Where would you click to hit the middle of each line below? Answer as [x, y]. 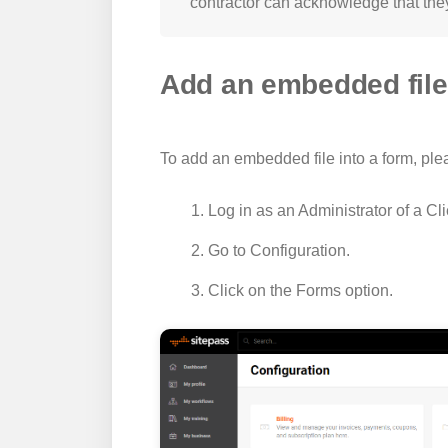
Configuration [298, 250]
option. [367, 290]
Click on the [252, 290]
